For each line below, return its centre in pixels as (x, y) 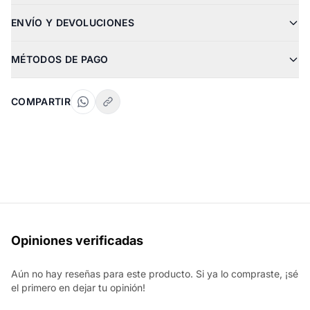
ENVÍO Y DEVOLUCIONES (73, 22)
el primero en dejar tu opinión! (78, 288)
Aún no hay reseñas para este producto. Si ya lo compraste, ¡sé (155, 274)
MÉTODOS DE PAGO (60, 59)
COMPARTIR (41, 101)
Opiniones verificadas (77, 240)
